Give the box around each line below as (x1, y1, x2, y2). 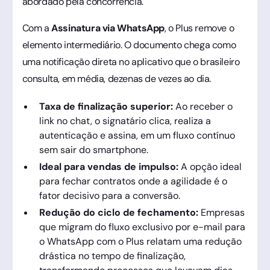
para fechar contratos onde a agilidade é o (39, 174, 227, 187)
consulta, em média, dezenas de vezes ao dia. (22, 72, 211, 85)
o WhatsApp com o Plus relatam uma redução (39, 234, 242, 248)
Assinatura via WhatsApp (51, 21, 165, 34)
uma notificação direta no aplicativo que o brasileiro (22, 55, 240, 68)
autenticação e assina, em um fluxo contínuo (39, 128, 235, 142)
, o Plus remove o (164, 21, 234, 34)
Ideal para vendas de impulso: (39, 160, 178, 173)
